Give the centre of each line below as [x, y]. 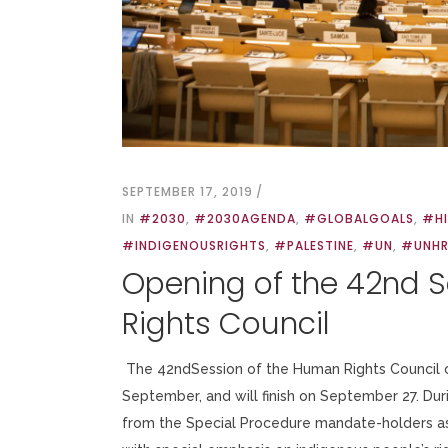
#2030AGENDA [245, 219]
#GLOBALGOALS [359, 219]
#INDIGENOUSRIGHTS [194, 246]
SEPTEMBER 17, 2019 [187, 192]
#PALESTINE [314, 246]
